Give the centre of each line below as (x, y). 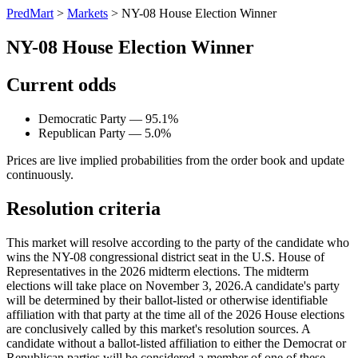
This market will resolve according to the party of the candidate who (178, 242)
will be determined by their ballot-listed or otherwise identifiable (167, 300)
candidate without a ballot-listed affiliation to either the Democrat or (176, 343)
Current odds (61, 84)
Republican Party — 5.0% (105, 133)
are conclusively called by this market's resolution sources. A (158, 328)
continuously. (40, 174)
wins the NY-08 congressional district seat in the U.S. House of (165, 257)
